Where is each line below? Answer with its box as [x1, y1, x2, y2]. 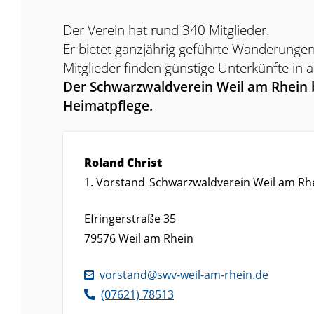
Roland [84, 154, 124, 170]
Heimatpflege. [63, 95, 153, 115]
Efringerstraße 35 [84, 210, 176, 226]
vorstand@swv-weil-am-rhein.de [100, 266, 268, 282]
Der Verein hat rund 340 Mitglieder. [63, 20, 270, 39]
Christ [127, 154, 162, 170]
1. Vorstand [84, 174, 145, 190]
